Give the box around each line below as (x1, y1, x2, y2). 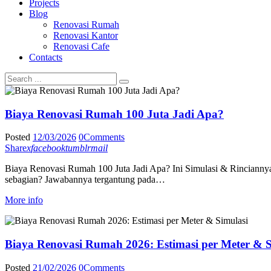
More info (5, 195, 43, 206)
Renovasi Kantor (53, 30, 118, 41)
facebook (31, 143, 65, 154)
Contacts (29, 51, 62, 62)
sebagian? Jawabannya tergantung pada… (5, 174, 165, 185)
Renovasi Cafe (53, 41, 109, 51)
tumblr (65, 143, 91, 154)
